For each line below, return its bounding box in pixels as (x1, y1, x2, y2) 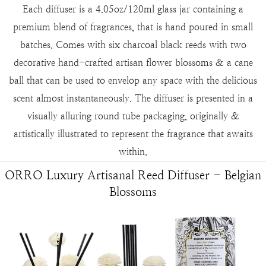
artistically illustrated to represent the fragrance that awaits (13, 128, 253, 140)
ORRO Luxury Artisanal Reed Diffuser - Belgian (5, 169, 261, 183)
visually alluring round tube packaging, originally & (27, 110, 239, 122)
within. (119, 146, 147, 158)
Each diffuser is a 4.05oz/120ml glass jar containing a (23, 4, 243, 15)
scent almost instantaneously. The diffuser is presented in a (13, 93, 253, 104)
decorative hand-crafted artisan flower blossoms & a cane (13, 57, 253, 69)
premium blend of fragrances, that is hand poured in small (13, 21, 253, 33)
